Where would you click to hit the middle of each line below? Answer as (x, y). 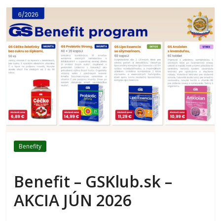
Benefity (30, 147)
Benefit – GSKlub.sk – (93, 182)
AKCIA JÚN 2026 (73, 200)
